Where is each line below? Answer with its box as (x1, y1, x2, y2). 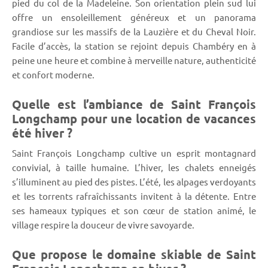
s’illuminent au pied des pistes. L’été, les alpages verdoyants (12, 175, 256, 187)
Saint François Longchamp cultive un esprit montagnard (12, 147, 256, 159)
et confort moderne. (12, 68, 95, 80)
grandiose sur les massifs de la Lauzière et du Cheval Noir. (12, 25, 256, 37)
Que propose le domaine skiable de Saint (12, 246, 256, 262)
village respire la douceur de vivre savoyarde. (12, 218, 194, 230)
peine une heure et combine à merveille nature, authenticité (12, 54, 256, 66)
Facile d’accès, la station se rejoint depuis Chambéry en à (12, 39, 256, 51)
